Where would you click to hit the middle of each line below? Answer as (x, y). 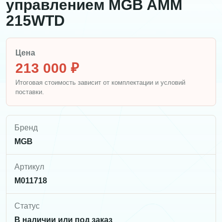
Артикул (29, 167)
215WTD (35, 21)
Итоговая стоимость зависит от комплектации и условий (100, 83)
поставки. (30, 92)
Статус (27, 206)
